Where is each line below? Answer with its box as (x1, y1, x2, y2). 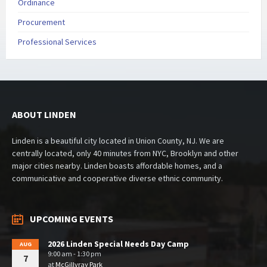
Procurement (18, 17, 65, 28)
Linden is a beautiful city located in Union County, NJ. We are (12, 135, 224, 147)
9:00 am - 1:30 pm (48, 249, 101, 259)
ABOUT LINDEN (12, 108, 76, 121)
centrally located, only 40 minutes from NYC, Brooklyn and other (12, 148, 238, 159)
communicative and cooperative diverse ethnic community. (12, 173, 223, 184)
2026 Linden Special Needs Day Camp (48, 238, 189, 250)
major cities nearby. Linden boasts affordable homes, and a (12, 160, 222, 172)
